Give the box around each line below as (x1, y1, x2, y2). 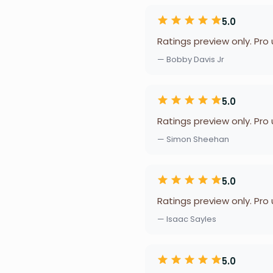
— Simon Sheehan (157, 133, 229, 145)
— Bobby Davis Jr (157, 54, 224, 65)
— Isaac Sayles (157, 213, 216, 225)
